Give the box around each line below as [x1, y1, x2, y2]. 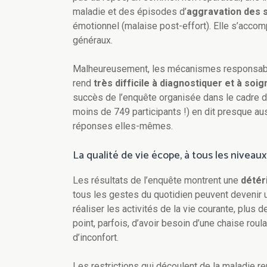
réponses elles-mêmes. [73, 120, 173, 132]
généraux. [73, 35, 113, 46]
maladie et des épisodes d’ [73, 6, 187, 18]
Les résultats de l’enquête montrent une [73, 175, 241, 187]
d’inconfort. [73, 232, 119, 244]
